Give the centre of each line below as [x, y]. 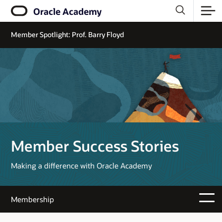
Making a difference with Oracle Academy [82, 166]
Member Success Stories [95, 146]
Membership [32, 199]
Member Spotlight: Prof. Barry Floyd [67, 34]
